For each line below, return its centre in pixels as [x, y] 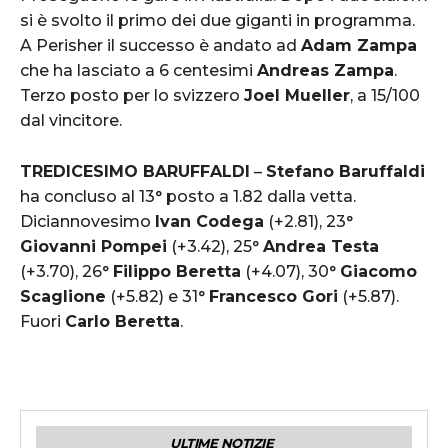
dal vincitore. [71, 120]
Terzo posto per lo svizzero [132, 95]
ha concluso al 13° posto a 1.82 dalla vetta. [188, 196]
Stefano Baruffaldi [345, 171]
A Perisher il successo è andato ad [160, 45]
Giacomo [378, 271]
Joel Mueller [297, 95]
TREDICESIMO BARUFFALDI [135, 171]
